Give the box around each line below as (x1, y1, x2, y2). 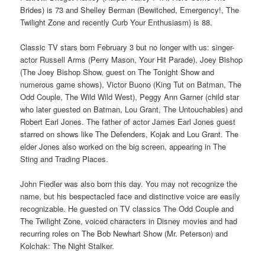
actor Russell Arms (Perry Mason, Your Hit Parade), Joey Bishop (20, 54, 243, 66)
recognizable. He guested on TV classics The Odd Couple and (20, 203, 234, 215)
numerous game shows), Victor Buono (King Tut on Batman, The (20, 79, 242, 91)
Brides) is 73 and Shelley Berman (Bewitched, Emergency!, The (20, 4, 240, 16)
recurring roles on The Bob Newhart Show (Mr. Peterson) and (20, 228, 228, 240)
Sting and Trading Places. (20, 153, 109, 165)
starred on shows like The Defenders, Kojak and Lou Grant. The (20, 128, 239, 140)
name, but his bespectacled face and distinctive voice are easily (20, 190, 241, 202)
